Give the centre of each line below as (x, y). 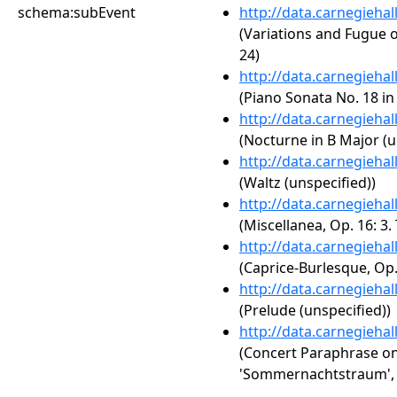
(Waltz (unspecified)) (307, 183)
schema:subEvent (77, 12)
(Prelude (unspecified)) (315, 310)
